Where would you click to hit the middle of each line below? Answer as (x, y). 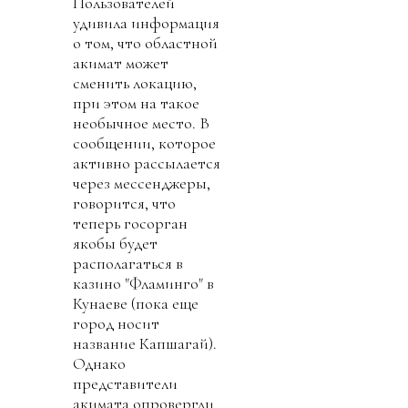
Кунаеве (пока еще (136, 304)
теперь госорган (130, 224)
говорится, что (124, 204)
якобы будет (115, 244)
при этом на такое (136, 103)
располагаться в (128, 264)
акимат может (121, 63)
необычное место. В (141, 123)
